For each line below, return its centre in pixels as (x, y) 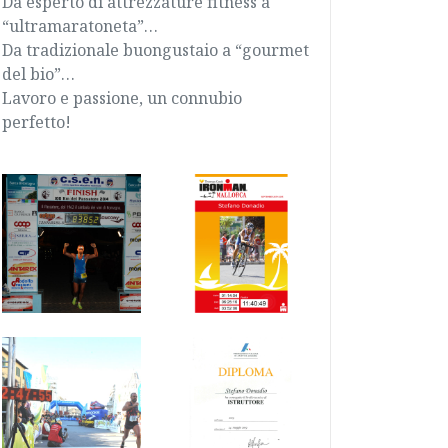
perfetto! (36, 122)
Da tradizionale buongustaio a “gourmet (155, 50)
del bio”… (38, 74)
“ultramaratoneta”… (80, 26)
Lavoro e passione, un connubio (122, 98)
